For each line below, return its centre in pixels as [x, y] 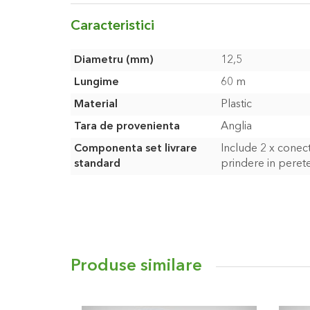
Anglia [236, 127]
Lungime [97, 82]
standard [97, 164]
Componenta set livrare [136, 149]
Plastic [236, 104]
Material [96, 104]
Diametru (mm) [114, 60]
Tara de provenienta [127, 127]
